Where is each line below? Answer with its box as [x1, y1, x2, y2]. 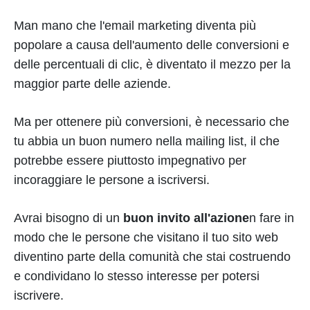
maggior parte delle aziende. [14, 77, 171, 91]
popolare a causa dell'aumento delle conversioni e [14, 38, 289, 52]
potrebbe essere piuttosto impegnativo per [14, 154, 246, 167]
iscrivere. [14, 289, 64, 302]
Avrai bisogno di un [14, 211, 123, 225]
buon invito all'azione [123, 211, 249, 225]
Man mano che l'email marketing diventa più [14, 19, 256, 33]
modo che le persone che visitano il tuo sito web [14, 230, 278, 244]
